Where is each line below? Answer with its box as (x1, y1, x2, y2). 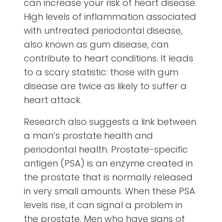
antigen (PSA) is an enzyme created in (24, 157, 193, 170)
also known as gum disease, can (24, 38, 168, 51)
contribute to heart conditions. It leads (24, 52, 193, 65)
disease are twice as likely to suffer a (24, 80, 187, 93)
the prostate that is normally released (24, 171, 193, 184)
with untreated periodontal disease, (24, 24, 182, 37)
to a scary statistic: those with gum (24, 66, 178, 79)
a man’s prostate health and (24, 129, 153, 142)
